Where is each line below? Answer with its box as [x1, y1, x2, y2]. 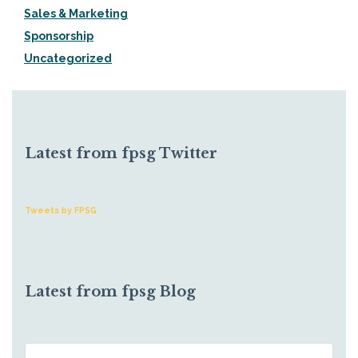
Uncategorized [24, 52, 112, 66]
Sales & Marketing [24, 7, 128, 21]
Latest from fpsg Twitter [24, 144, 217, 162]
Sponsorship [24, 30, 93, 43]
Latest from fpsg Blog [24, 283, 196, 301]
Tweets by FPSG [24, 205, 97, 215]
